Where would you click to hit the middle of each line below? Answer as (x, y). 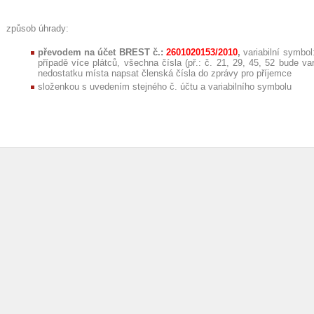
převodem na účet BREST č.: (102, 52)
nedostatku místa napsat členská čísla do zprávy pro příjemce (165, 73)
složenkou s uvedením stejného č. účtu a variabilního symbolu (165, 86)
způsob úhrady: (37, 28)
